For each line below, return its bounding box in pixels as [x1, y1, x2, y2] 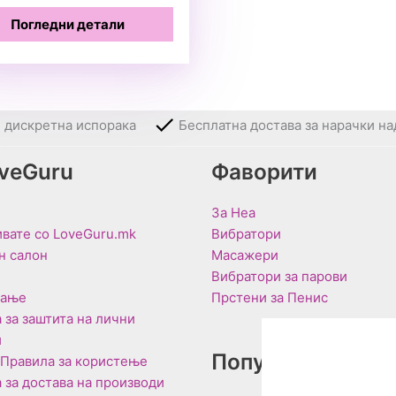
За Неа [211, 203, 255, 221]
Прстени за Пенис [211, 288, 328, 306]
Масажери [211, 246, 278, 263]
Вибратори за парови [211, 267, 347, 285]
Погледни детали [11, 15, 125, 33]
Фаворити [211, 157, 317, 185]
